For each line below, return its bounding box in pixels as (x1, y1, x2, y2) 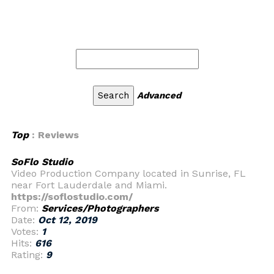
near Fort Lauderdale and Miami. (11, 179, 167, 191)
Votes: (11, 226, 42, 237)
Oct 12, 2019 (38, 214, 97, 226)
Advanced (137, 90, 181, 101)
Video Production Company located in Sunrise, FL (11, 168, 246, 179)
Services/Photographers (42, 202, 159, 214)
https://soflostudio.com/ (11, 191, 133, 202)
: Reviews (29, 129, 79, 141)
